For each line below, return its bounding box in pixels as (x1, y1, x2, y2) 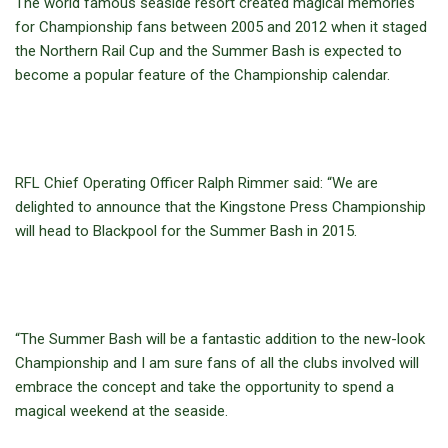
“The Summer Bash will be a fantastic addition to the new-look (15, 330, 425, 348)
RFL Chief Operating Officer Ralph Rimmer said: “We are (15, 174, 378, 192)
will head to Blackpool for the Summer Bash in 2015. (15, 222, 357, 240)
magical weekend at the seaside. (15, 402, 228, 420)
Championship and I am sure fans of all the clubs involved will (15, 354, 419, 372)
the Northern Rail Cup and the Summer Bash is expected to (15, 42, 402, 60)
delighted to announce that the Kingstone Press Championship (15, 198, 426, 216)
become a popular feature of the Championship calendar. (15, 66, 390, 84)
